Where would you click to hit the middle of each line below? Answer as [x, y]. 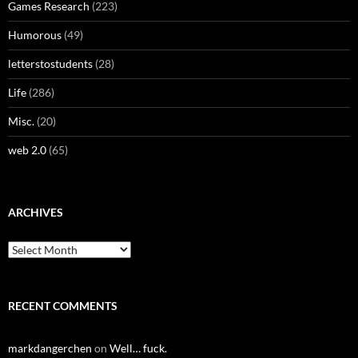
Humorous [35, 34]
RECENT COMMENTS [63, 305]
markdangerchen [50, 348]
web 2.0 [27, 149]
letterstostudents [50, 63]
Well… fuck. [138, 348]
